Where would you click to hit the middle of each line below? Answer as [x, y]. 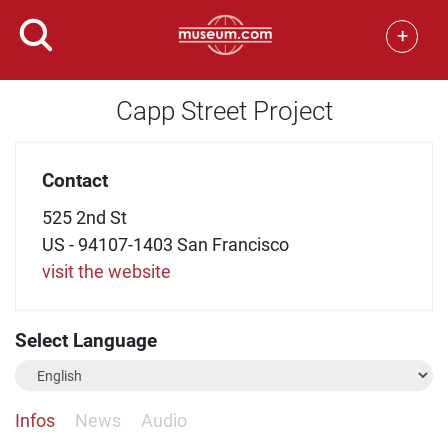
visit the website [106, 271]
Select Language [86, 341]
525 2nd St [84, 217]
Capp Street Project [224, 111]
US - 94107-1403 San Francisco [165, 244]
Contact [74, 180]
